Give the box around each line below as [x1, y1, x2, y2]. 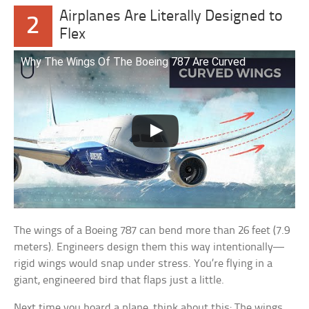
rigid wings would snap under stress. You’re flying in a [14, 257, 273, 270]
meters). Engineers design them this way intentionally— [14, 241, 285, 253]
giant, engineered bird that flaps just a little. [14, 274, 225, 286]
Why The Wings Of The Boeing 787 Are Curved [21, 54, 246, 68]
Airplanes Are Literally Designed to [59, 8, 283, 25]
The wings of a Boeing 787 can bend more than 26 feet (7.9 [14, 224, 290, 237]
